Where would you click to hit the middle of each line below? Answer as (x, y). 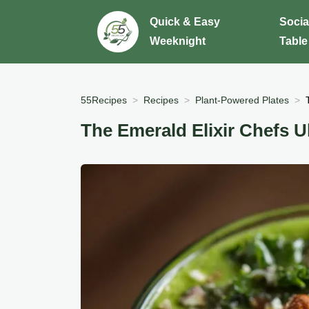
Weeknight (178, 41)
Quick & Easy (185, 22)
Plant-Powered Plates (242, 100)
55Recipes (104, 100)
